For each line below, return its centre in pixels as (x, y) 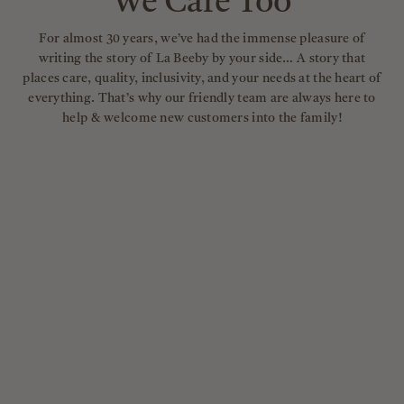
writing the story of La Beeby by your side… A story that (202, 58)
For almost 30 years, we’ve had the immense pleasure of (202, 38)
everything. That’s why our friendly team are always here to (202, 98)
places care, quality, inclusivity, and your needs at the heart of (202, 78)
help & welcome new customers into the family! (202, 118)
